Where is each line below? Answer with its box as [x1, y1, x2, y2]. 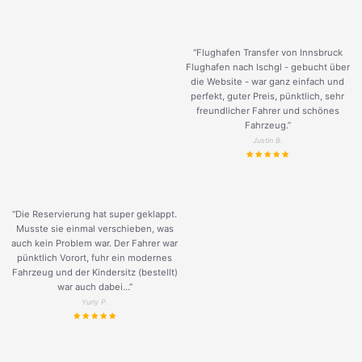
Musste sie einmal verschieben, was [15, 223, 174, 235]
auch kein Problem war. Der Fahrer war [11, 238, 178, 250]
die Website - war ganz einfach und [191, 76, 344, 88]
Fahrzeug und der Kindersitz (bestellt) [11, 267, 178, 279]
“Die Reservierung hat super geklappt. [12, 208, 177, 221]
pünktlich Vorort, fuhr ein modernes [17, 252, 172, 264]
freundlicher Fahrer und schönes [196, 105, 339, 117]
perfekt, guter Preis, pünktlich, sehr [191, 90, 344, 103]
